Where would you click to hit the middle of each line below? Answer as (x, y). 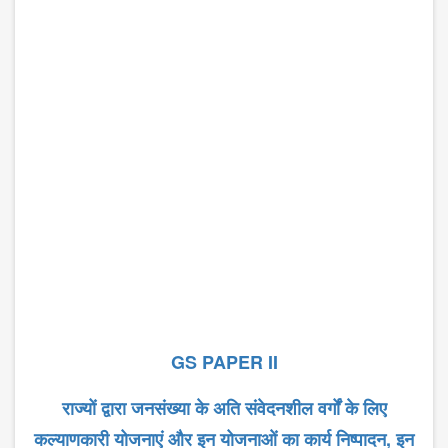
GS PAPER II (224, 362)
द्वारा (113, 408)
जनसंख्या (160, 408)
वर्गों (328, 408)
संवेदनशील (278, 408)
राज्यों (78, 408)
